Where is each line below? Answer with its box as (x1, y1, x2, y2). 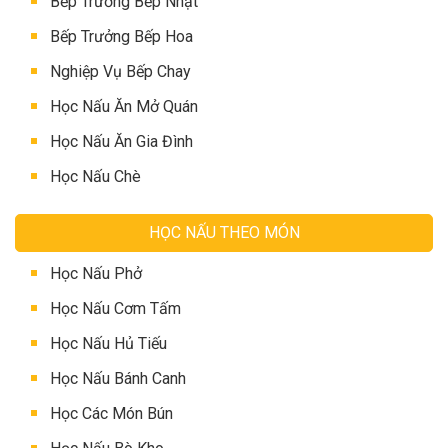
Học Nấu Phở (50, 264, 142, 284)
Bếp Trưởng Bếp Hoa (50, 27, 193, 47)
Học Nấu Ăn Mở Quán (50, 97, 198, 117)
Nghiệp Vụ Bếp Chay (50, 62, 191, 82)
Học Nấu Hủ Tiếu (50, 334, 167, 354)
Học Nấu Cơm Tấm (50, 299, 181, 319)
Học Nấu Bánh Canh (50, 369, 186, 389)
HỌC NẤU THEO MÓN (148, 223, 300, 243)
